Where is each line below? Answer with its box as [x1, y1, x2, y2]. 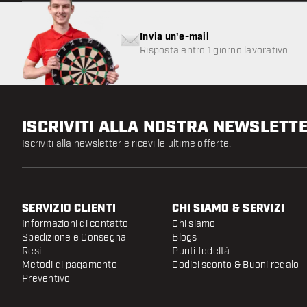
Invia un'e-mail [140, 30, 209, 43]
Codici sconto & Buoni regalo [172, 258, 299, 271]
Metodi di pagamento [22, 258, 117, 271]
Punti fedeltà [172, 245, 230, 257]
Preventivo [22, 272, 71, 284]
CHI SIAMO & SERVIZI [172, 201, 285, 216]
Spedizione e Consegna [22, 231, 127, 243]
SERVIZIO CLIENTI [22, 201, 116, 216]
